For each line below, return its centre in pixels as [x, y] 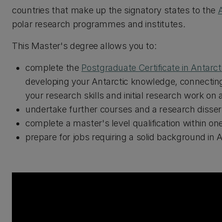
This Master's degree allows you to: [84, 46]
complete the [54, 68]
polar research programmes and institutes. [99, 24]
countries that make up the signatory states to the [115, 10]
